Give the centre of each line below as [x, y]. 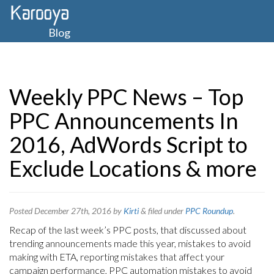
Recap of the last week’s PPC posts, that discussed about [128, 230]
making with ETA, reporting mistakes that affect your [117, 257]
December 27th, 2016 [73, 211]
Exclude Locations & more [133, 168]
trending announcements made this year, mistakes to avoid [130, 243]
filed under [166, 211]
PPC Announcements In [124, 120]
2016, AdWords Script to [128, 144]
